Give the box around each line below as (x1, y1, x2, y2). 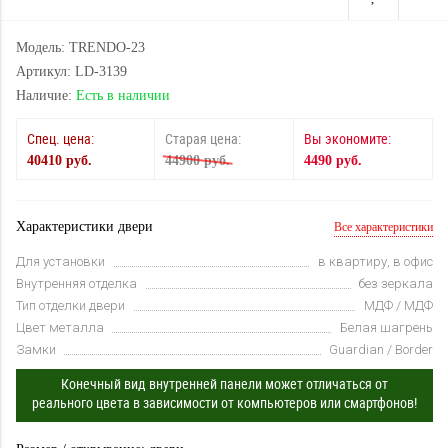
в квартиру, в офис (318, 254, 433, 270)
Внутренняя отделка (16, 276, 137, 292)
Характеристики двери (16, 219, 153, 235)
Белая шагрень (340, 320, 433, 336)
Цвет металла (16, 320, 104, 336)
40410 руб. (27, 153, 92, 169)
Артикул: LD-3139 (16, 64, 127, 80)
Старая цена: (165, 129, 241, 149)
